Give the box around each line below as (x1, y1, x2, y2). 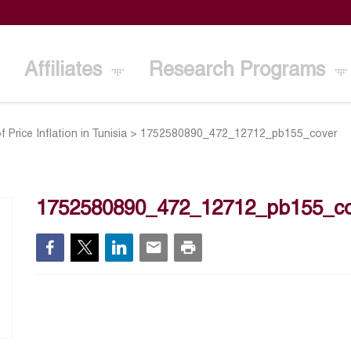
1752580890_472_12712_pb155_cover (140, 128, 338, 139)
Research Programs (149, 61, 331, 80)
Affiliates (24, 61, 108, 80)
